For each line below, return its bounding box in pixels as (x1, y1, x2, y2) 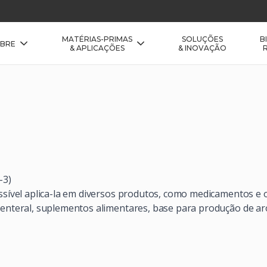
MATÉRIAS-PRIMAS (61, 35, 132, 44)
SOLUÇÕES (181, 34, 223, 44)
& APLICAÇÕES (69, 44, 125, 52)
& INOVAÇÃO (178, 43, 226, 52)
